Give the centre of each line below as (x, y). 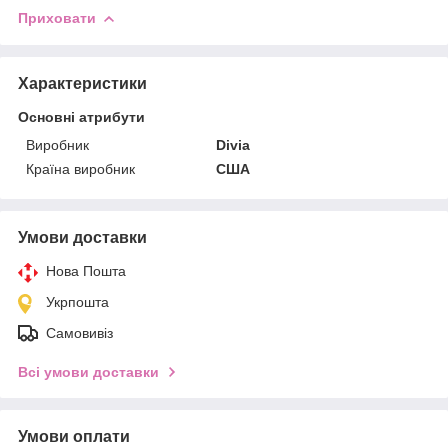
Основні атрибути (81, 116)
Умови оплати (74, 436)
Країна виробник (80, 168)
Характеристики (82, 83)
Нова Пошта (86, 270)
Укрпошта (77, 301)
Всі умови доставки (88, 371)
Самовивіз (79, 332)
